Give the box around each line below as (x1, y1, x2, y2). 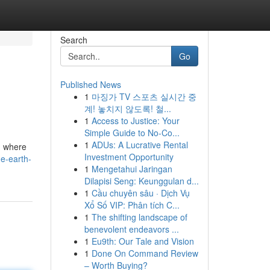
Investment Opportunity (84, 151, 174, 163)
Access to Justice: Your (91, 115, 180, 127)
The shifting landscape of (91, 211, 187, 223)
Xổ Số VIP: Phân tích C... (84, 199, 180, 211)
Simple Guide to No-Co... (84, 127, 180, 139)
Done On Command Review (91, 247, 198, 259)
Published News (60, 78, 121, 90)
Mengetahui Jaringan (91, 163, 172, 175)
